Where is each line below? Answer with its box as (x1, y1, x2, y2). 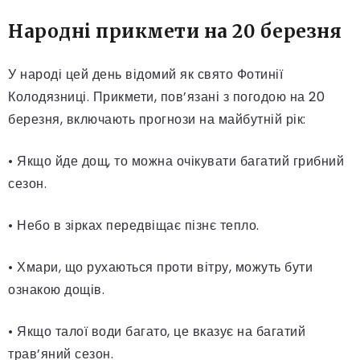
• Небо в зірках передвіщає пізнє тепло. (8, 215, 260, 235)
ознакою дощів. (8, 280, 104, 299)
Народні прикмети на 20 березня (8, 19, 342, 43)
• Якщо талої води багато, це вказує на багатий (8, 321, 305, 341)
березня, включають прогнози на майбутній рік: (8, 109, 306, 129)
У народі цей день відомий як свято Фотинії (8, 64, 283, 84)
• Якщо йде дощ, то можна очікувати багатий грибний (8, 151, 344, 170)
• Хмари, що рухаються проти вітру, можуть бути (8, 257, 313, 276)
